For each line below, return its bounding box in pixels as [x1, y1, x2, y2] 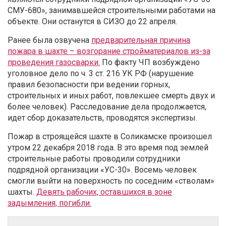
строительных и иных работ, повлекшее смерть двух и [8, 91, 215, 101]
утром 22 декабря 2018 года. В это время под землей [8, 143, 208, 153]
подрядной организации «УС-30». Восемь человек [8, 165, 197, 175]
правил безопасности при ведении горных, [8, 80, 170, 90]
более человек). [8, 102, 68, 112]
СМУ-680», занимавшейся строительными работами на [8, 6, 215, 16]
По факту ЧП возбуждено [102, 58, 200, 68]
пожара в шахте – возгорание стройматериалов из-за [8, 46, 210, 56]
